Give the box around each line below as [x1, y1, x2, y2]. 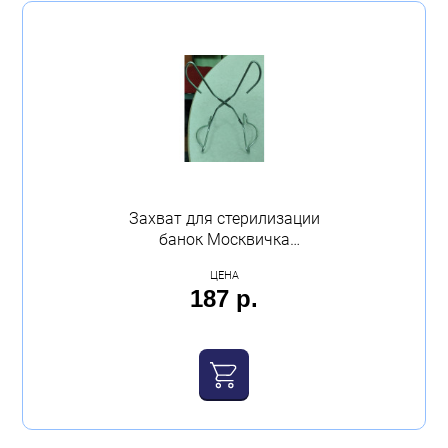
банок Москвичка [158, 230, 290, 250]
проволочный [173, 251, 275, 271]
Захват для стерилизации [128, 209, 320, 229]
